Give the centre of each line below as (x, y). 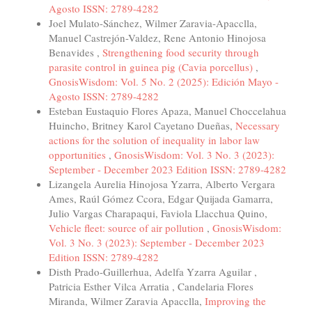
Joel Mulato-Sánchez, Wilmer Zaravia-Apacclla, (153, 23)
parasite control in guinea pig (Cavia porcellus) (152, 67)
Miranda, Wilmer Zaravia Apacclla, (127, 301)
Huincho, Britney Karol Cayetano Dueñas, (142, 126)
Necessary (258, 126)
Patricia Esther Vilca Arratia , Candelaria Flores (151, 287)
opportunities (79, 155)
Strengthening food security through (181, 53)
